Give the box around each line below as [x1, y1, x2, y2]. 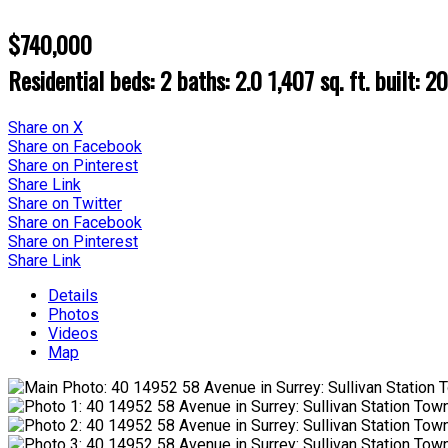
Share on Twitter [8, 193, 122, 213]
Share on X [8, 117, 83, 137]
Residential [8, 61, 104, 98]
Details [48, 285, 98, 305]
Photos [48, 304, 99, 324]
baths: [177, 61, 235, 98]
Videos [48, 323, 98, 343]
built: [375, 61, 425, 98]
